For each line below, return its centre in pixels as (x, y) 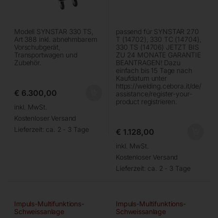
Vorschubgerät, (37, 47)
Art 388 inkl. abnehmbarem (56, 39)
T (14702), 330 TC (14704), (159, 39)
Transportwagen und (46, 54)
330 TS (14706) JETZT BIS (157, 47)
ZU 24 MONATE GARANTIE (159, 54)
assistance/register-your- (154, 93)
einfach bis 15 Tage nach (154, 70)
